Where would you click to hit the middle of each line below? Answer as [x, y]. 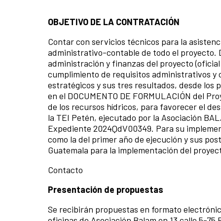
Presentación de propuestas [106, 189]
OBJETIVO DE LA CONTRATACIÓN [114, 21]
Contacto [65, 169]
